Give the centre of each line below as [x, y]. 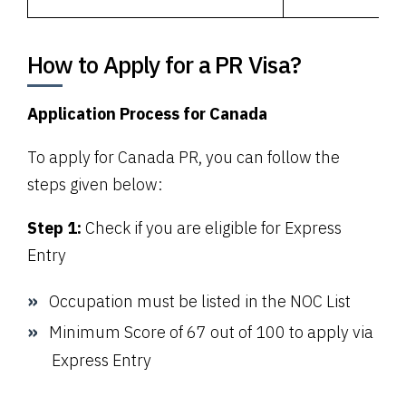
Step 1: [56, 227]
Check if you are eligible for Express [213, 227]
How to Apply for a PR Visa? [164, 64]
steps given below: [95, 184]
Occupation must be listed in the [169, 301]
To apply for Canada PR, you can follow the [184, 157]
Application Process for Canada [147, 113]
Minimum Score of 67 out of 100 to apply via [211, 332]
